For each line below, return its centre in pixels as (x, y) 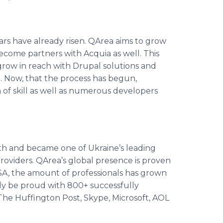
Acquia (97, 54)
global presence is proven (118, 161)
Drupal (87, 66)
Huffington (38, 198)
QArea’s (51, 161)
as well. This (135, 54)
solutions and (129, 66)
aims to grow (140, 41)
